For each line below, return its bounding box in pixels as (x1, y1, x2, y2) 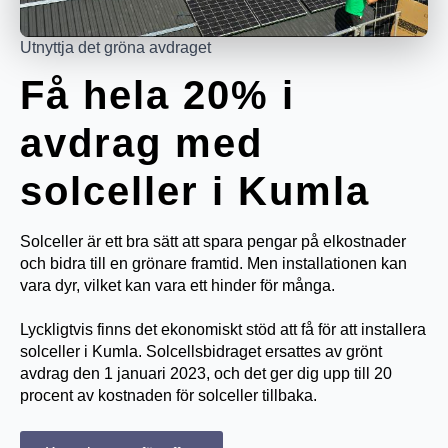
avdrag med (20, 120, 263, 165)
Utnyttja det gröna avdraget (20, 38, 211, 56)
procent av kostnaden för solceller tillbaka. (20, 386, 317, 404)
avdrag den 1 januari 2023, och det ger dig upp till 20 (20, 364, 392, 382)
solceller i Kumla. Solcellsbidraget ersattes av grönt (20, 342, 382, 360)
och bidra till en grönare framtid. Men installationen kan (20, 254, 407, 272)
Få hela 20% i (20, 72, 295, 117)
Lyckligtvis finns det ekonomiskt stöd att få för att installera (20, 320, 426, 338)
